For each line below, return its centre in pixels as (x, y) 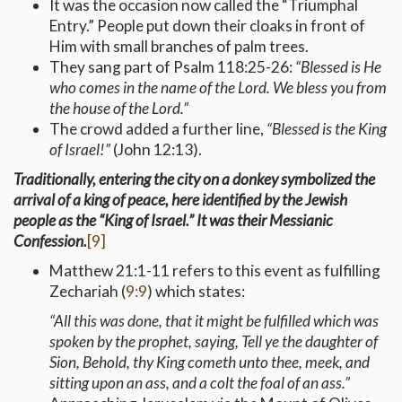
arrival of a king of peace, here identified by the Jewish (180, 200)
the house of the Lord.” (119, 109)
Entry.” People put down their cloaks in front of (207, 26)
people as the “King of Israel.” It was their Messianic (173, 221)
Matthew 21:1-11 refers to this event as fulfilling (215, 271)
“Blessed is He (338, 67)
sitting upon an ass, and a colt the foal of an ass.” (200, 383)
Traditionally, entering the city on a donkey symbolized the (194, 179)
